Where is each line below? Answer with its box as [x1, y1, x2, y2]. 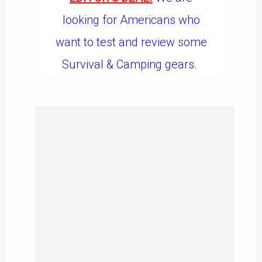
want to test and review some [55, 35, 207, 49]
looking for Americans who [62, 12, 200, 27]
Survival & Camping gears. [62, 57, 197, 71]
